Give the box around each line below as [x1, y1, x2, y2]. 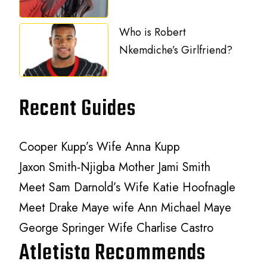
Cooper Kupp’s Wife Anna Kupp [19, 138, 181, 156]
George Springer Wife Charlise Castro [19, 219, 214, 237]
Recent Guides [19, 92, 136, 126]
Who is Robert [119, 24, 187, 40]
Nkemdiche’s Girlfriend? [119, 42, 233, 58]
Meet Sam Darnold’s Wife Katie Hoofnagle [19, 178, 236, 196]
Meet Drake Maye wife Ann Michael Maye [19, 198, 232, 216]
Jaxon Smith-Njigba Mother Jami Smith [19, 158, 211, 176]
